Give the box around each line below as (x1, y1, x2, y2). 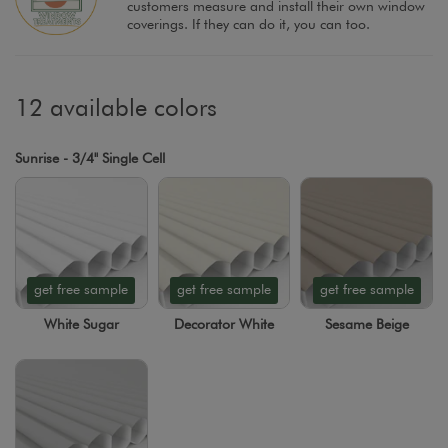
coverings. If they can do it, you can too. (127, 18, 370, 33)
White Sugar (43, 318, 119, 333)
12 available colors (15, 96, 217, 121)
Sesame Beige (324, 318, 409, 333)
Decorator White (173, 318, 274, 333)
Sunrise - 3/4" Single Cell (15, 151, 165, 166)
